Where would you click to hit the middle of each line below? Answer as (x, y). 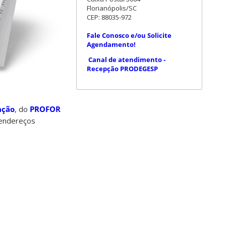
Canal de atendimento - (127, 60)
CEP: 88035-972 (109, 17)
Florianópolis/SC (112, 8)
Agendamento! (111, 45)
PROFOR (45, 109)
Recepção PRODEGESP (122, 69)
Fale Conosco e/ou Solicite (129, 36)
